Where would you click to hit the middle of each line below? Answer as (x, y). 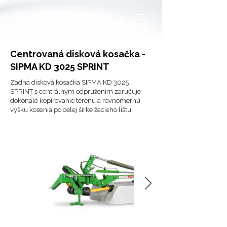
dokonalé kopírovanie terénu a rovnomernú (75, 101)
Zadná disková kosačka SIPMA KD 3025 (69, 82)
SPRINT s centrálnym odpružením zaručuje (75, 91)
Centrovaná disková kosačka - (78, 54)
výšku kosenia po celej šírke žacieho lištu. (71, 110)
